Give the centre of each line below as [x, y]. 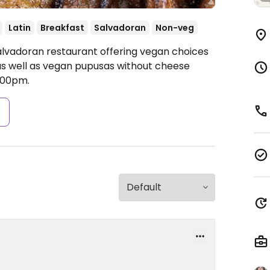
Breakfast [62, 28]
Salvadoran [120, 28]
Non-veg [175, 28]
